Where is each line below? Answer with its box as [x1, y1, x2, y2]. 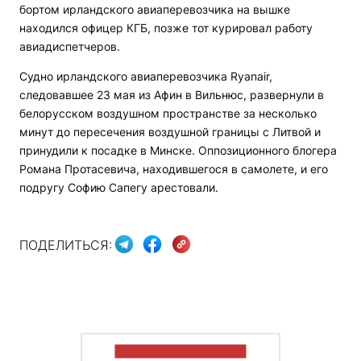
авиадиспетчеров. [19, 39, 120, 53]
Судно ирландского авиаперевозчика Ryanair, [19, 69, 272, 83]
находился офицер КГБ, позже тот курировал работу [19, 21, 313, 35]
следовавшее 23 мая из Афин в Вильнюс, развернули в [19, 88, 324, 102]
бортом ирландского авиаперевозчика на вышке [19, 2, 290, 16]
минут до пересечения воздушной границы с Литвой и [19, 125, 321, 139]
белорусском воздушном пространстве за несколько [19, 106, 317, 120]
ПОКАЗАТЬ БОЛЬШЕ [114, 344, 247, 358]
